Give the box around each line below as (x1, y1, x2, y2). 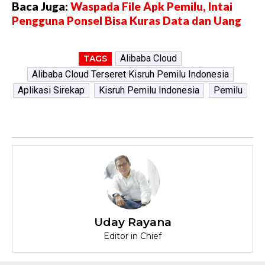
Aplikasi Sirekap (18, 85, 85, 96)
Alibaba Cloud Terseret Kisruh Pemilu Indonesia (31, 69, 229, 80)
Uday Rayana (93, 215, 172, 230)
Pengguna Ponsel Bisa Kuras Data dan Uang (12, 14, 241, 28)
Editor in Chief (104, 231, 161, 242)
